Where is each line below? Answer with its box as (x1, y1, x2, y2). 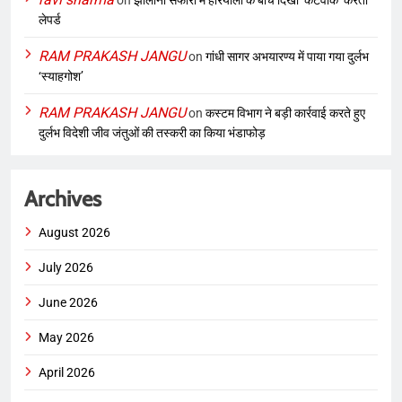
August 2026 (39, 225, 110, 240)
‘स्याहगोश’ (39, 69, 83, 84)
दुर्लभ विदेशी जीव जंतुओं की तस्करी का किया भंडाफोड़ (39, 126, 266, 141)
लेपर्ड (39, 13, 61, 28)
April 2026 (39, 365, 95, 380)
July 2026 (39, 260, 93, 275)
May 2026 (39, 330, 94, 345)
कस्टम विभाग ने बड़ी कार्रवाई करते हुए (205, 106, 365, 121)
